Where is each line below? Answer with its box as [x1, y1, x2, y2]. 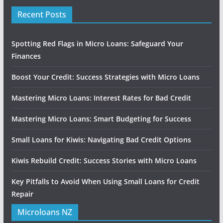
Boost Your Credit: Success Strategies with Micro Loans [11, 72, 200, 82]
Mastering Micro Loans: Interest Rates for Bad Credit [11, 93, 191, 103]
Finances [11, 51, 41, 61]
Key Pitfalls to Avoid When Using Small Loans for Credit [11, 177, 200, 186]
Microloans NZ [17, 207, 72, 218]
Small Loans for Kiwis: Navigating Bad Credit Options [11, 135, 191, 144]
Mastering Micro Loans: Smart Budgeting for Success [11, 114, 191, 123]
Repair [11, 189, 33, 199]
